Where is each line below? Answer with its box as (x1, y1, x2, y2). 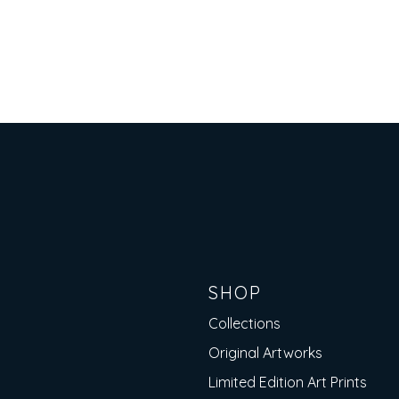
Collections (208, 314, 281, 332)
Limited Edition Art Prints (208, 373, 367, 391)
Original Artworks (208, 344, 322, 362)
